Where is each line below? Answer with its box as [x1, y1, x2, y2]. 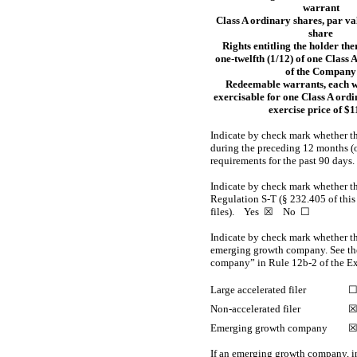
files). [210, 205, 244, 218]
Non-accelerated [210, 302, 280, 315]
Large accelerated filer [210, 283, 306, 296]
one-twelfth [214, 52, 265, 65]
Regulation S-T [210, 192, 277, 205]
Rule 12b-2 [269, 256, 317, 269]
